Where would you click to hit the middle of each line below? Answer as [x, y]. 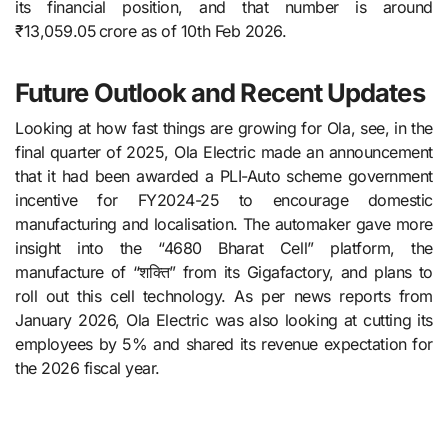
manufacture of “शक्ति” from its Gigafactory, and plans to [224, 271]
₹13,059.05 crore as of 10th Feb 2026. [151, 30]
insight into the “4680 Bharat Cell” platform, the [224, 247]
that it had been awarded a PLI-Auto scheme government [224, 175]
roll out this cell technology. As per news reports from [224, 295]
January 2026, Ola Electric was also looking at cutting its [224, 319]
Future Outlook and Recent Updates [220, 92]
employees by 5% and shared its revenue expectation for [224, 343]
